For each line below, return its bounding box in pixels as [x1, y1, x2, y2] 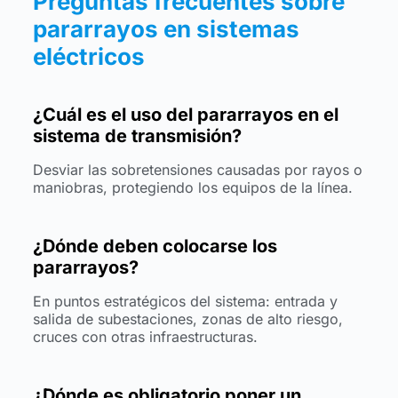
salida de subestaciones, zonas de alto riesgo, [32, 309, 343, 328]
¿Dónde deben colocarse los [32, 235, 277, 257]
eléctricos [32, 43, 145, 71]
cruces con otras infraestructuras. [32, 327, 258, 346]
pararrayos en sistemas [32, 15, 299, 44]
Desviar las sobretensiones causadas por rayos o [32, 160, 362, 179]
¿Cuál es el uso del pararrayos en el [32, 103, 338, 125]
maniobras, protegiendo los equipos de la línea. [32, 178, 353, 196]
